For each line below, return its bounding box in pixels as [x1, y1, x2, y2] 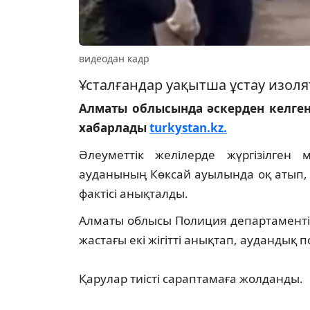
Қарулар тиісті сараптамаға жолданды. [79, 271, 303, 287]
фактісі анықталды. [79, 185, 188, 202]
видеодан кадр [79, 52, 149, 66]
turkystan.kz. [149, 120, 227, 136]
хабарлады [79, 120, 149, 136]
